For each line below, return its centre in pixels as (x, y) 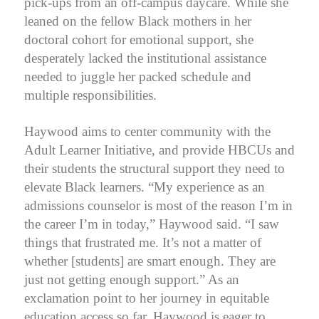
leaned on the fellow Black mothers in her (138, 21)
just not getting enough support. (112, 279)
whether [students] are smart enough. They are (150, 261)
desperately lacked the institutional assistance (145, 58)
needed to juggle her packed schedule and (138, 76)
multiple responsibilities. (90, 95)
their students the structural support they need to (155, 168)
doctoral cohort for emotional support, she (139, 39)
